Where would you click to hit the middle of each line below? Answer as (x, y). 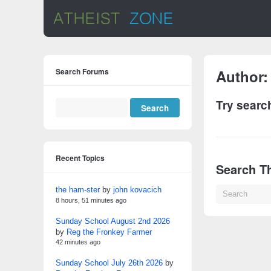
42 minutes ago (78, 242)
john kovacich (137, 190)
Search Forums (82, 71)
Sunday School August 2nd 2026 (113, 221)
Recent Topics (80, 158)
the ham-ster (78, 190)
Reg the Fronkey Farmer (109, 232)
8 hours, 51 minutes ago (91, 200)
